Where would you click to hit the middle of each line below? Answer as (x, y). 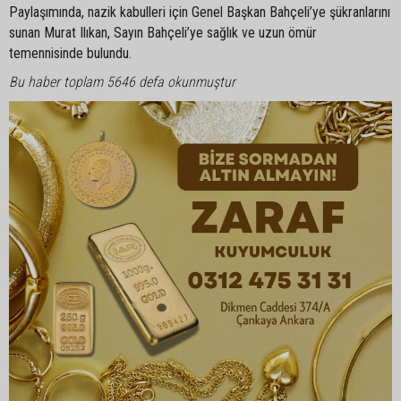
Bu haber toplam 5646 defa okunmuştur (122, 82)
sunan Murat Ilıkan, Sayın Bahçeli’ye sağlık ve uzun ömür (163, 33)
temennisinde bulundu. (70, 54)
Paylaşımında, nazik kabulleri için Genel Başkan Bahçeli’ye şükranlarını (200, 13)
